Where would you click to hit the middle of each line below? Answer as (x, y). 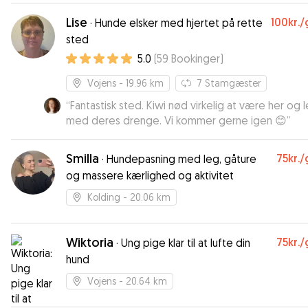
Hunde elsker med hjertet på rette (179, 23)
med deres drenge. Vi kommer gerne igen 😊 (176, 120)
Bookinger (196, 58)
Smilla (82, 158)
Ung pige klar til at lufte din (186, 243)
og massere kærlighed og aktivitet (150, 175)
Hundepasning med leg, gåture (181, 159)
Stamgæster (233, 83)
